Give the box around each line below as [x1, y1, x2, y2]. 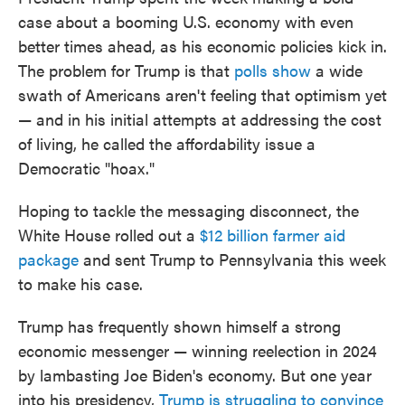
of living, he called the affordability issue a [18, 132, 316, 155]
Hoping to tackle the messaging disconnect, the [18, 199, 359, 221]
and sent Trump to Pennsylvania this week [79, 248, 386, 270]
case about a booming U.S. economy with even [18, 10, 353, 33]
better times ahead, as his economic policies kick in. [18, 34, 387, 57]
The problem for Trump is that [18, 59, 234, 81]
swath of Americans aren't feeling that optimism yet [18, 83, 387, 106]
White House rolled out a [18, 223, 200, 246]
